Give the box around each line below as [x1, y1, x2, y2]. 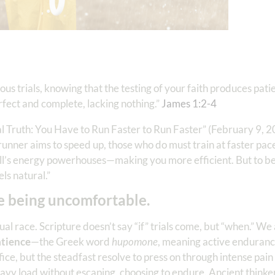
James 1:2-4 [161, 96, 217, 110]
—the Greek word [31, 235, 112, 249]
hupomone [112, 235, 158, 249]
